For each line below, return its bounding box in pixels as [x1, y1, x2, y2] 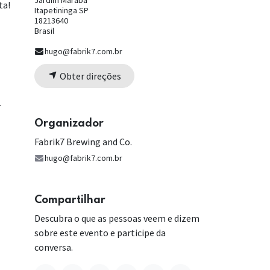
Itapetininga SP [34, 5, 89, 16]
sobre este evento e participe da [34, 227, 166, 239]
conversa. [34, 241, 73, 254]
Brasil [34, 25, 54, 37]
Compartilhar [34, 195, 105, 206]
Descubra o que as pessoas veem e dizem [34, 212, 199, 225]
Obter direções [57, 69, 121, 82]
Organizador [34, 118, 104, 130]
